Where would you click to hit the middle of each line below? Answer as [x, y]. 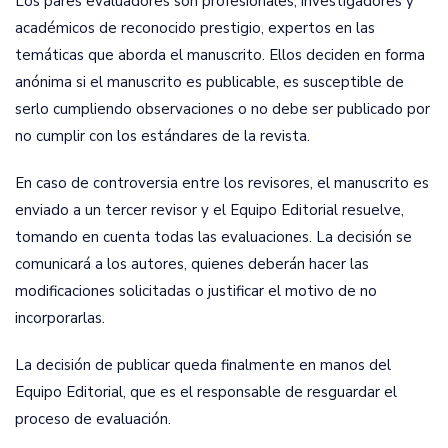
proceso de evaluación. [93, 419]
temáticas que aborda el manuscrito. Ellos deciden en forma [220, 55]
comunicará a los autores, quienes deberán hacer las [192, 264]
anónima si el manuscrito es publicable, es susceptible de [209, 82]
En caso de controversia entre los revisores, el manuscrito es [222, 183]
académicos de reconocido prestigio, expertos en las [195, 28]
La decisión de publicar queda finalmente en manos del [203, 365]
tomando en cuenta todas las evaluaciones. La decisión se [213, 237]
